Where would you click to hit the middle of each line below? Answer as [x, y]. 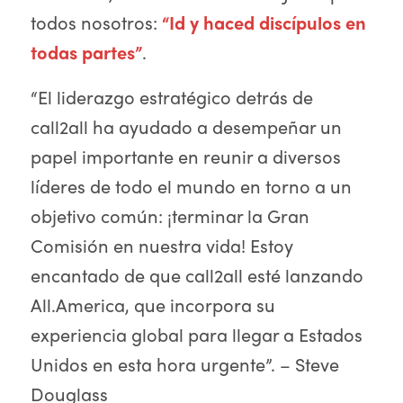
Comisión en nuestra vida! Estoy [161, 245]
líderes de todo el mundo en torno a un [191, 186]
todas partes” [86, 52]
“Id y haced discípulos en [264, 22]
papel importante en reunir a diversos [185, 156]
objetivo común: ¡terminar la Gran [170, 215]
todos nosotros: [96, 22]
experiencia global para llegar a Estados [196, 334]
